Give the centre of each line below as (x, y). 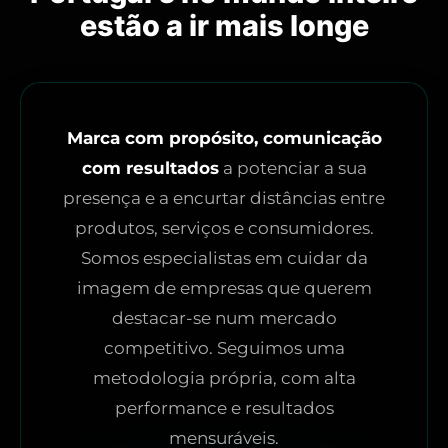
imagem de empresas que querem (224, 287)
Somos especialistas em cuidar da (224, 257)
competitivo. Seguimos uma (224, 347)
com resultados (150, 167)
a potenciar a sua (292, 167)
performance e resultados (224, 407)
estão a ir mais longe (224, 25)
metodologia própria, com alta (224, 377)
